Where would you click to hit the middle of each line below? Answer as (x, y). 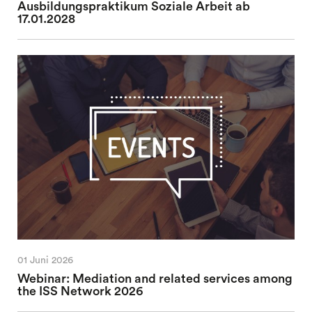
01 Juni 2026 (45, 260)
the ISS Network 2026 (80, 291)
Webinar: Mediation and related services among (155, 279)
